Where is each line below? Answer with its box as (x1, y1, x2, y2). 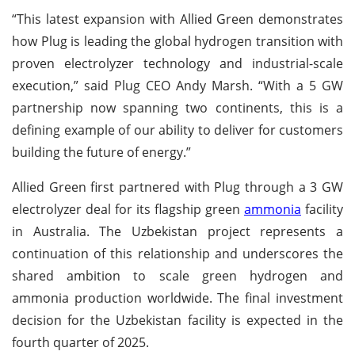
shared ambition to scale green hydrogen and (12, 266, 343, 284)
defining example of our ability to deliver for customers (12, 120, 343, 139)
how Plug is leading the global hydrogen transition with (12, 32, 343, 50)
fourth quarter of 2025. (12, 333, 149, 351)
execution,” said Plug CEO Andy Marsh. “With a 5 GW (12, 76, 343, 94)
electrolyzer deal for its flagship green (12, 200, 244, 218)
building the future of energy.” (12, 143, 191, 161)
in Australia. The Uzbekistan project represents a (12, 222, 343, 240)
